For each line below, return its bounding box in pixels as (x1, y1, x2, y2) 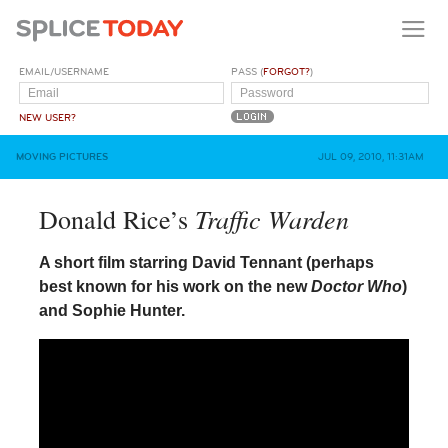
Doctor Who (306, 277, 402, 295)
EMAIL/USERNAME (19, 65, 110, 78)
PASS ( (231, 65, 264, 78)
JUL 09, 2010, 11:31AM (317, 150, 424, 163)
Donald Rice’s (38, 201, 195, 236)
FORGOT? (263, 65, 311, 78)
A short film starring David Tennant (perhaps (38, 253, 374, 271)
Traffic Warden (194, 200, 349, 236)
